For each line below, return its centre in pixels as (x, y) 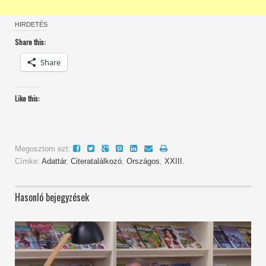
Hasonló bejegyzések (52, 197)
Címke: (28, 161)
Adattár (54, 161)
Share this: (30, 42)
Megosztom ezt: (43, 149)
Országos (143, 161)
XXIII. (175, 161)
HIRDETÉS (31, 25)
